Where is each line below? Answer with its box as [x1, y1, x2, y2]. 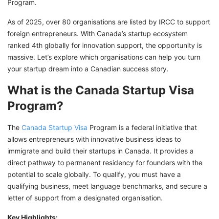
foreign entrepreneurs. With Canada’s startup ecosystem [7, 29, 188, 38]
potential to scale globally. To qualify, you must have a [7, 170, 181, 179]
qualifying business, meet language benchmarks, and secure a [7, 182, 207, 191]
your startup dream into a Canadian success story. [7, 65, 169, 73]
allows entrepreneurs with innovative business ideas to [7, 135, 181, 144]
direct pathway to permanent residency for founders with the [7, 158, 202, 167]
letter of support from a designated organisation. [7, 194, 163, 202]
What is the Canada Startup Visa [7, 83, 194, 98]
